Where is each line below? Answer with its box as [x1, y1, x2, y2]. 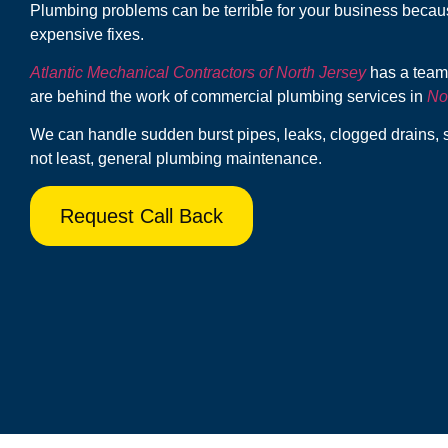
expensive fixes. [30, 25, 144, 43]
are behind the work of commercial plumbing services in [30, 87, 427, 105]
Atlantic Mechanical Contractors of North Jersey [30, 63, 366, 81]
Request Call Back [60, 204, 223, 227]
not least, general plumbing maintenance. [30, 150, 322, 168]
